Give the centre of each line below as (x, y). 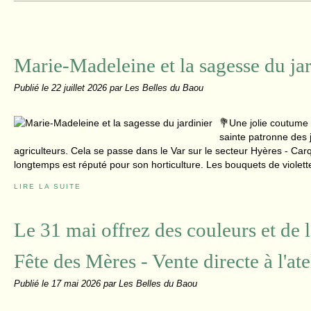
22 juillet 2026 (81, 88)
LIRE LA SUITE (48, 186)
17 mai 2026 (77, 284)
